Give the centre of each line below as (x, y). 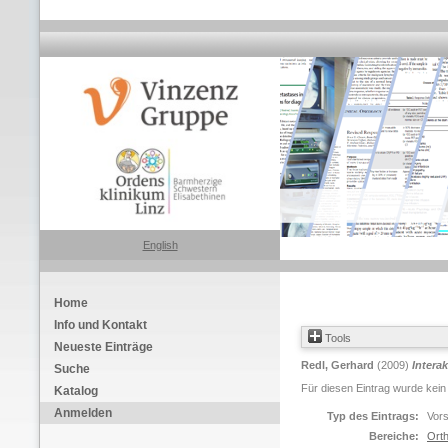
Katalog (76, 391)
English (160, 245)
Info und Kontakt (100, 325)
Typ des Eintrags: (373, 416)
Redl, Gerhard (337, 365)
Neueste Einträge (103, 347)
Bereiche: (394, 436)
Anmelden (83, 413)
